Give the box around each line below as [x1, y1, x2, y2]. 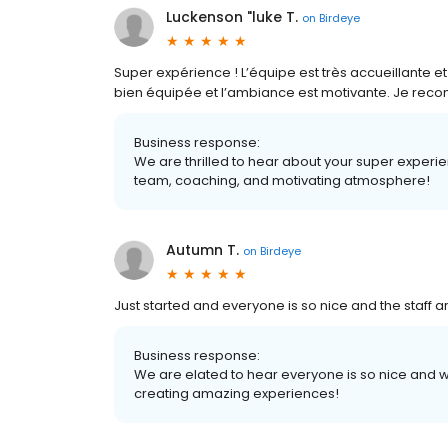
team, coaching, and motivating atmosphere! [134, 171, 430, 190]
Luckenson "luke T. [166, 7, 298, 27]
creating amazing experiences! [134, 384, 339, 403]
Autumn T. [166, 240, 239, 260]
